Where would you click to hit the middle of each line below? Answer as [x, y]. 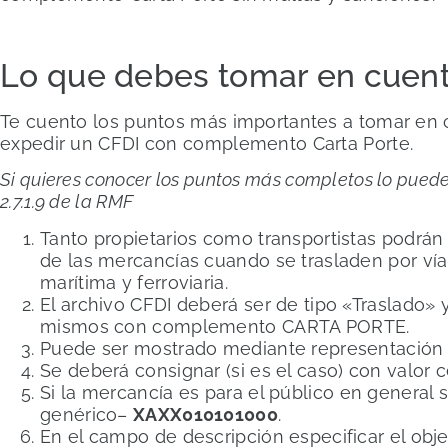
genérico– [87, 414]
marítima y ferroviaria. [134, 282]
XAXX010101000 [205, 414]
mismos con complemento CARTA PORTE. [225, 326]
